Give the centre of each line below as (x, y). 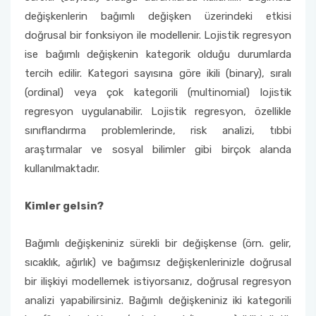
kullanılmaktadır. (62, 169)
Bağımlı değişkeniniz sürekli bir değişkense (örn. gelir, (158, 243)
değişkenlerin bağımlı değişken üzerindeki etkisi (158, 16)
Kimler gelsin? (64, 206)
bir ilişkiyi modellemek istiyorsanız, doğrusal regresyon (158, 281)
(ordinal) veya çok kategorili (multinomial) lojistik (158, 92)
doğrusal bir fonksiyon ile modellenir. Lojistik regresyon (158, 35)
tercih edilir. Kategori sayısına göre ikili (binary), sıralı (158, 73)
